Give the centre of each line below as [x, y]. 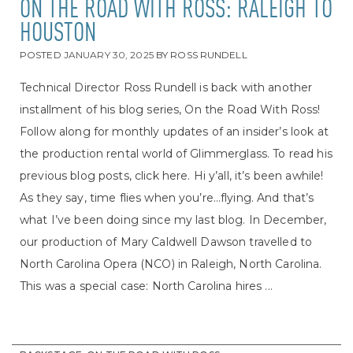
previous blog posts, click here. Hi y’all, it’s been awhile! [172, 176]
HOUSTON [58, 34]
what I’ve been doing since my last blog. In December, [173, 220]
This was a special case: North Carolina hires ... [146, 286]
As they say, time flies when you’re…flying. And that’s [167, 198]
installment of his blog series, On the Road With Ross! [170, 110]
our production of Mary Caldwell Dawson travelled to [166, 242]
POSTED [42, 55]
